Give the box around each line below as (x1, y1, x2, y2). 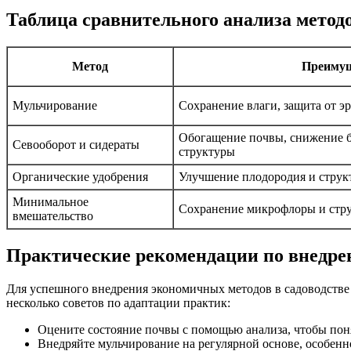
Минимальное (13, 194, 89, 208)
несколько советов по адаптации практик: (6, 295, 230, 309)
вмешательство (13, 208, 93, 223)
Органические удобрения (13, 169, 148, 183)
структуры (179, 144, 235, 158)
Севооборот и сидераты (13, 137, 139, 151)
